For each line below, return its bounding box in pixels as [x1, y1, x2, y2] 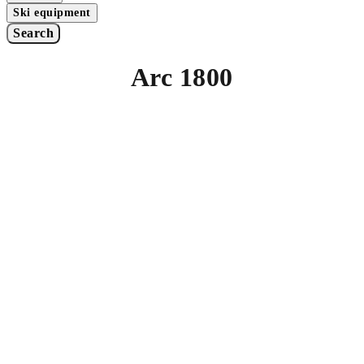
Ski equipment [13, 6, 91, 19]
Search [13, 26, 54, 40]
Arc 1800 [130, 63, 233, 93]
